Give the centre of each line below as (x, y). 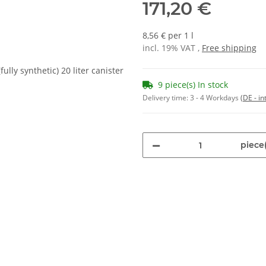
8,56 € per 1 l (168, 36)
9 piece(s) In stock (193, 85)
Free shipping (229, 48)
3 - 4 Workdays (215, 98)
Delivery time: (166, 98)
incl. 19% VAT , (172, 48)
